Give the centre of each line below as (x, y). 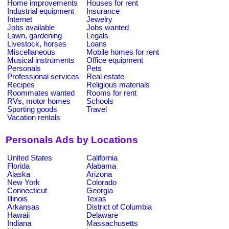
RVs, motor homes (39, 101)
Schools (100, 101)
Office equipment (115, 60)
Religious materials (118, 85)
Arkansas (23, 207)
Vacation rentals (34, 117)
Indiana (19, 223)
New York (24, 182)
